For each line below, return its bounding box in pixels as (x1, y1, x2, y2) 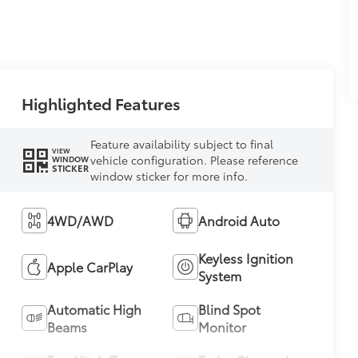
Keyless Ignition (197, 248, 293, 267)
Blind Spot (197, 299, 261, 318)
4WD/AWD (46, 210, 113, 229)
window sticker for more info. (89, 167, 248, 184)
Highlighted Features (21, 91, 181, 114)
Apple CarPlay (46, 257, 133, 276)
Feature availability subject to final (89, 135, 273, 152)
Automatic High (46, 299, 141, 318)
